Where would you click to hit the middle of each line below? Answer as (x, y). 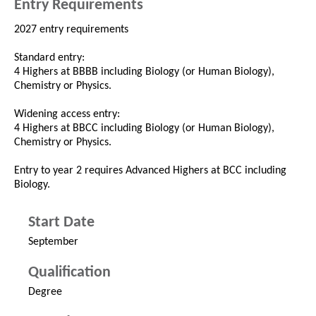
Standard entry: (49, 58)
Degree (45, 292)
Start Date (61, 223)
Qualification (69, 273)
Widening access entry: (67, 115)
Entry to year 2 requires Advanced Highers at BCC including (150, 171)
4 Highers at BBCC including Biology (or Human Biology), (144, 129)
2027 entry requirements (71, 30)
